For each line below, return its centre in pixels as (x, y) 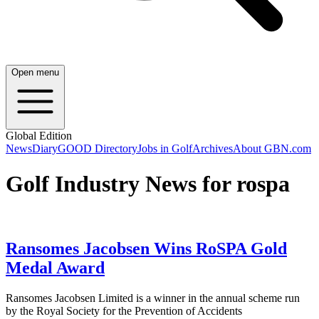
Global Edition (39, 136)
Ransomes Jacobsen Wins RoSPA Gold (146, 249)
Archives (213, 149)
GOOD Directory (98, 149)
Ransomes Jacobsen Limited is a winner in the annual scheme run (153, 298)
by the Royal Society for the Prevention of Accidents (124, 311)
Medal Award (55, 268)
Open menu (35, 73)
